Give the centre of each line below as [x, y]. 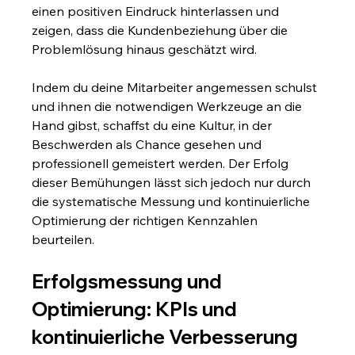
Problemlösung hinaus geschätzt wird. [145, 49]
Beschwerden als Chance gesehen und [149, 144]
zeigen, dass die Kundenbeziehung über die [162, 30]
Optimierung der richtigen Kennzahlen [147, 220]
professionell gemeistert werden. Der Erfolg [162, 163]
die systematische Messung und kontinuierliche [173, 201]
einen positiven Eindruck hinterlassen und [157, 11]
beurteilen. [63, 239]
